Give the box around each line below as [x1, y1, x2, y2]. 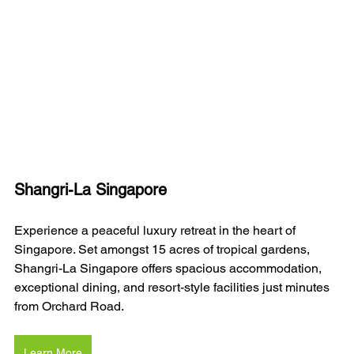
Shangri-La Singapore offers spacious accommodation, [14, 261, 325, 277]
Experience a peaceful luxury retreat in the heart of [14, 223, 299, 239]
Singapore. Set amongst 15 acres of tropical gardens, [14, 242, 313, 258]
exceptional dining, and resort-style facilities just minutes [14, 280, 333, 296]
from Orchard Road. [14, 299, 124, 314]
